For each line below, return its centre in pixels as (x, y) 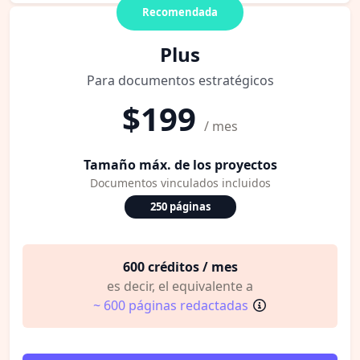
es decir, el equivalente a (180, 286)
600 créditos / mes (180, 266)
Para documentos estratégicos (180, 80)
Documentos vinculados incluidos (180, 182)
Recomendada (180, 12)
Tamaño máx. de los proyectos (180, 164)
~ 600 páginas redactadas (170, 305)
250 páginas (180, 206)
